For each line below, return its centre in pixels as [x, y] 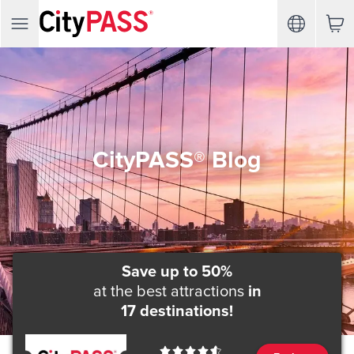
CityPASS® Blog [177, 160]
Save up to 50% [177, 272]
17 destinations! [177, 311]
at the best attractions [168, 292]
